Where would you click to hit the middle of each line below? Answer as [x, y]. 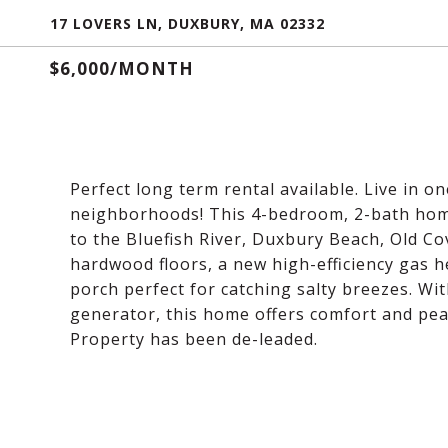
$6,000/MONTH [122, 68]
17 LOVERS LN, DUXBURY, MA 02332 [187, 23]
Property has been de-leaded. [194, 339]
